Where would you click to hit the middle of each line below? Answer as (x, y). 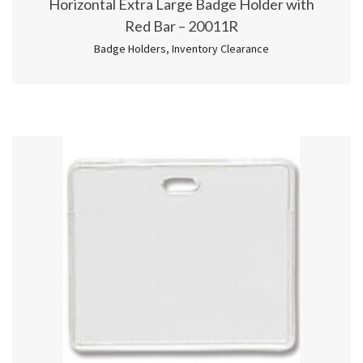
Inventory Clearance (220, 49)
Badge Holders (130, 49)
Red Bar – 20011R (181, 26)
